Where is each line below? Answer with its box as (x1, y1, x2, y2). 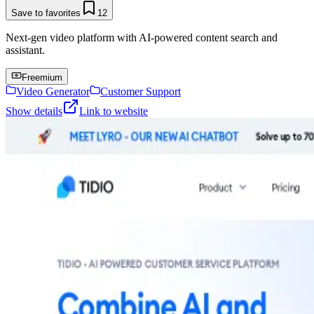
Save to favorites (11, 7, 81, 18)
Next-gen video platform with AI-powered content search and (6, 31, 278, 43)
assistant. (6, 43, 45, 56)
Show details (6, 104, 62, 117)
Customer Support (100, 85, 181, 97)
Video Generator (16, 85, 90, 97)
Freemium (22, 71, 62, 83)
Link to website (79, 104, 148, 117)
